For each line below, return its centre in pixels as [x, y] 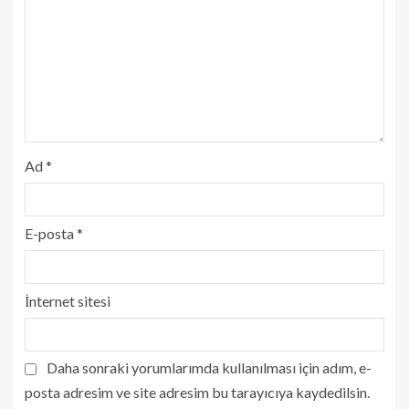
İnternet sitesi [68, 301]
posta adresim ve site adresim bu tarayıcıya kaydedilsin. [197, 392]
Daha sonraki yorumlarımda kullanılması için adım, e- [209, 367]
